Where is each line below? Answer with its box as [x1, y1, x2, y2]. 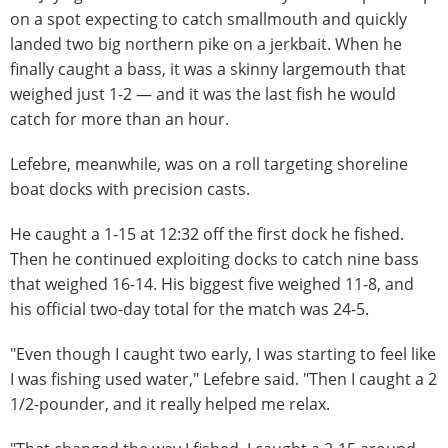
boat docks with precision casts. [10, 177, 250, 200]
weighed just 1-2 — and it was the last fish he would [10, 82, 396, 105]
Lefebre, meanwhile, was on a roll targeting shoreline [10, 152, 408, 175]
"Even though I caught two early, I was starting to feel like [10, 342, 436, 365]
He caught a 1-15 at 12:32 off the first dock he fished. [10, 222, 404, 245]
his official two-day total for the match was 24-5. [10, 297, 369, 320]
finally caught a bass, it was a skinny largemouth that [10, 57, 406, 80]
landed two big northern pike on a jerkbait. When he [10, 32, 402, 55]
